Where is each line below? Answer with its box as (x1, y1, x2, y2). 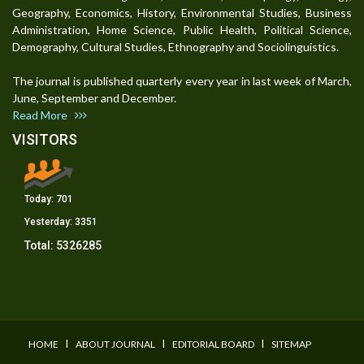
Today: (24, 193, 56, 206)
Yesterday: (24, 216, 75, 228)
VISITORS (12, 131, 77, 149)
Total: (24, 239, 56, 253)
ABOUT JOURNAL (76, 338, 155, 351)
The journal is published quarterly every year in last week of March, (12, 74, 352, 89)
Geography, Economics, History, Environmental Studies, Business (12, 6, 352, 20)
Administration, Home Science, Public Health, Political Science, (12, 23, 352, 37)
